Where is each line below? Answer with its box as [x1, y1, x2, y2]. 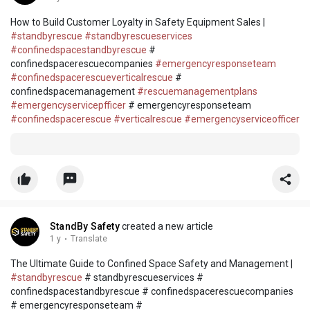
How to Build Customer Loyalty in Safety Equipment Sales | [10, 17, 265, 28]
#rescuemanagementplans [137, 86, 257, 98]
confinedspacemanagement [10, 86, 137, 98]
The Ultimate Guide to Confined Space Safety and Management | [10, 258, 293, 270]
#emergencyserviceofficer [184, 113, 300, 125]
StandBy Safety [50, 221, 120, 232]
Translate [71, 234, 107, 244]
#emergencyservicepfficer [10, 100, 126, 111]
